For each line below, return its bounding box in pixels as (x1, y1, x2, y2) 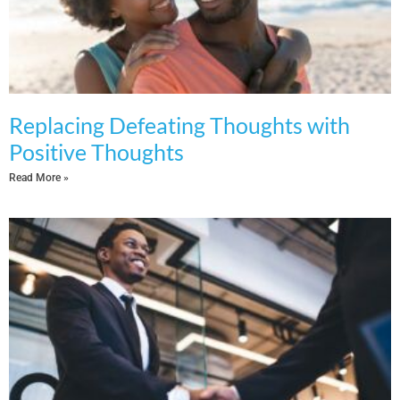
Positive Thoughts (9, 137, 184, 165)
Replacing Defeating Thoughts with (9, 111, 350, 138)
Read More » (9, 171, 69, 184)
